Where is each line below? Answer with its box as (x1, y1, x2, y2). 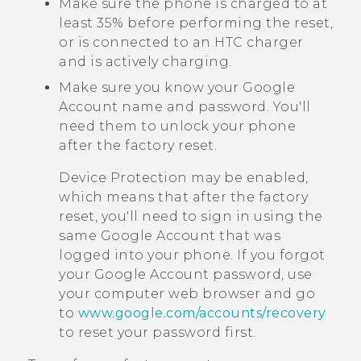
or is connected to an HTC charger (59, 35, 304, 51)
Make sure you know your (59, 80, 243, 96)
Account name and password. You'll (59, 99, 311, 115)
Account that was (152, 228, 280, 244)
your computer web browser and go (59, 286, 315, 302)
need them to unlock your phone (59, 118, 296, 135)
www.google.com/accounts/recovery (77, 305, 326, 322)
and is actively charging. (59, 54, 232, 70)
